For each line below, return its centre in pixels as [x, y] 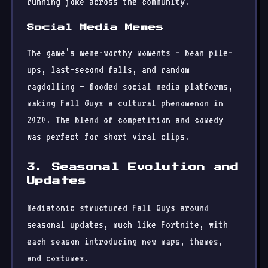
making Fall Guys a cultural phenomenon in [125, 103]
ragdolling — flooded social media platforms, [130, 86]
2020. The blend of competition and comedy [125, 120]
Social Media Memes [95, 28]
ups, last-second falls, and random [108, 70]
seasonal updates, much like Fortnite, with [127, 225]
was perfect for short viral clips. [108, 137]
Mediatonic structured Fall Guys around [118, 208]
